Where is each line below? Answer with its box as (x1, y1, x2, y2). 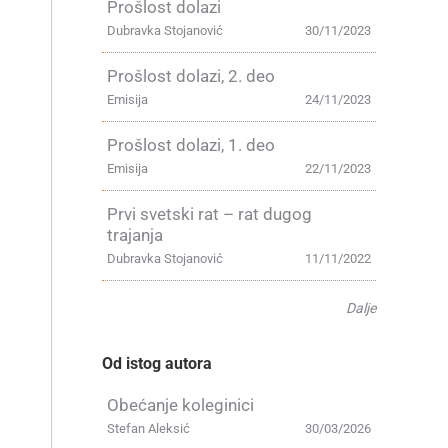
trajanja (107, 225, 163, 245)
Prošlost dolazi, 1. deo (107, 135, 275, 155)
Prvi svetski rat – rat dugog (107, 204, 312, 224)
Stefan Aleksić (107, 421, 190, 436)
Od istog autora (102, 354, 212, 373)
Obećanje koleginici (107, 395, 254, 415)
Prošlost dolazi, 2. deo (107, 66, 275, 86)
